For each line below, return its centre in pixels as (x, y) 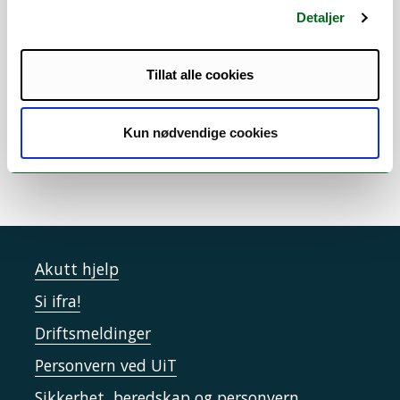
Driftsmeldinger (93, 333)
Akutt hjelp (77, 269)
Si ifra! (58, 301)
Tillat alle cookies (200, 74)
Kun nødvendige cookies (200, 133)
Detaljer (321, 17)
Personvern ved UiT (106, 366)
